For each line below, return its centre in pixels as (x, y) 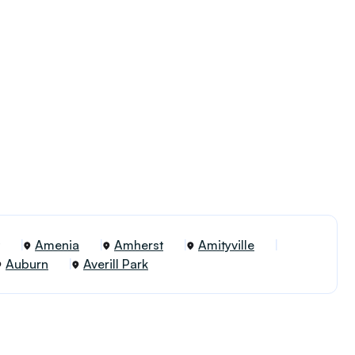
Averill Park (116, 264)
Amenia (57, 245)
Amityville (226, 245)
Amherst (139, 245)
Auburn (27, 264)
